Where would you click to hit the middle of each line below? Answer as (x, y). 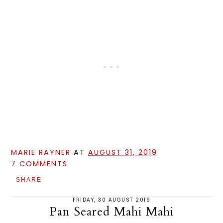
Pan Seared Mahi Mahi (111, 212)
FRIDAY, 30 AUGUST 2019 (111, 200)
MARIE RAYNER (41, 152)
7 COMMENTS (40, 164)
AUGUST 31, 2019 (123, 152)
